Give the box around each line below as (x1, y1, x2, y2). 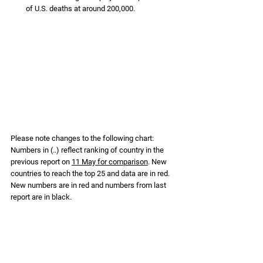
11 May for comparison (72, 157, 148, 167)
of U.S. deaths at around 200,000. (26, 4, 137, 13)
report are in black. (11, 193, 72, 202)
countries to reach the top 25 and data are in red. (11, 169, 171, 178)
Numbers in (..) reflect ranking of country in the (11, 146, 166, 155)
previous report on (11, 157, 72, 167)
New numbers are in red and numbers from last (11, 181, 168, 190)
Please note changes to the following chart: (11, 134, 156, 143)
